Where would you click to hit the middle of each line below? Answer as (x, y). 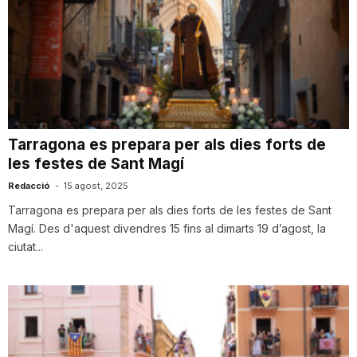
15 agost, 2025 (96, 185)
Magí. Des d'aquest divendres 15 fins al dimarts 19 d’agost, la (167, 228)
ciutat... (25, 246)
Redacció (29, 185)
